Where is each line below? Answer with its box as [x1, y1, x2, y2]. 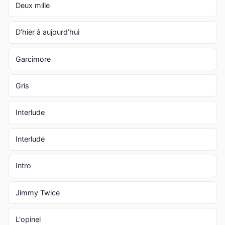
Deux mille [15, 1, 50, 10]
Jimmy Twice [15, 188, 60, 197]
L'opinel [15, 214, 41, 223]
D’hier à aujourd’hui [15, 28, 79, 37]
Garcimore [15, 54, 51, 63]
